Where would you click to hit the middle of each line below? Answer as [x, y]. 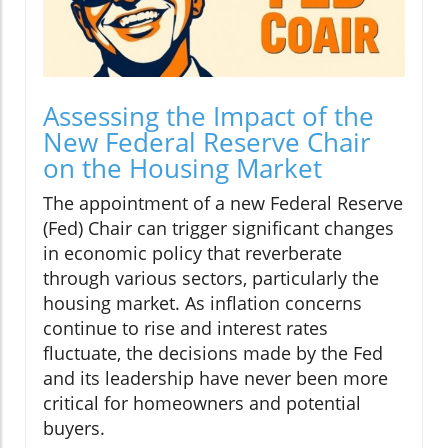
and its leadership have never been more [215, 377]
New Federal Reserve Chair [207, 141]
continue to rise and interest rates [185, 327]
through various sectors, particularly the [211, 277]
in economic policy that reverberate [192, 252]
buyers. [74, 427]
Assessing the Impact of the [208, 115]
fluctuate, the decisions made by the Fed [213, 352]
